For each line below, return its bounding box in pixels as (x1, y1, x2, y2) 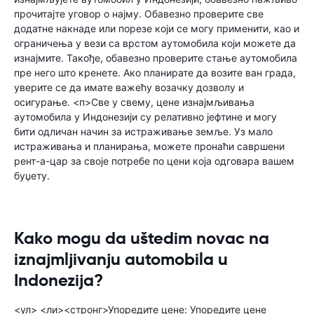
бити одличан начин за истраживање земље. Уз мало (14, 125, 273, 137)
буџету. (14, 170, 50, 182)
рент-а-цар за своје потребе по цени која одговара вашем (14, 155, 294, 167)
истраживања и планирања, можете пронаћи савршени (14, 140, 285, 152)
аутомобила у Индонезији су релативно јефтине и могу (14, 111, 277, 123)
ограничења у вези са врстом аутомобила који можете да (14, 37, 296, 49)
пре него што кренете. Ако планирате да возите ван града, (14, 67, 296, 78)
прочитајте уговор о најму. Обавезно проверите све (14, 8, 264, 20)
